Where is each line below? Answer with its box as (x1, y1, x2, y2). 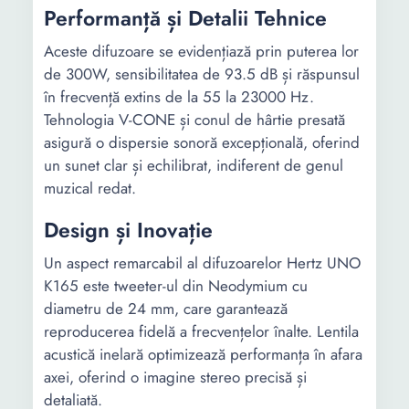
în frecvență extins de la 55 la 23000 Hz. (44, 86, 314, 108)
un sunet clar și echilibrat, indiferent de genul (44, 154, 343, 176)
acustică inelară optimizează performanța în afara (44, 343, 362, 365)
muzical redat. (44, 177, 136, 199)
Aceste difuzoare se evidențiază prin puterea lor (44, 40, 359, 62)
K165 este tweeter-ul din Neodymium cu (44, 275, 308, 297)
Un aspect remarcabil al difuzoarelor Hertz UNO (44, 252, 361, 274)
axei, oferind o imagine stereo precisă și (44, 366, 307, 388)
